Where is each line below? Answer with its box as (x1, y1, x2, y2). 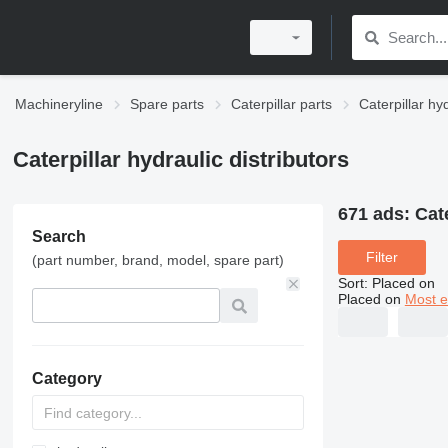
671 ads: (337, 204, 415, 224)
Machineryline (15, 96, 103, 112)
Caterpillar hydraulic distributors (12, 147, 349, 172)
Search (31, 228, 86, 245)
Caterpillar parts (231, 96, 332, 112)
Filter (365, 249, 398, 266)
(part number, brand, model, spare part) (31, 252, 284, 268)
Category (31, 370, 102, 387)
